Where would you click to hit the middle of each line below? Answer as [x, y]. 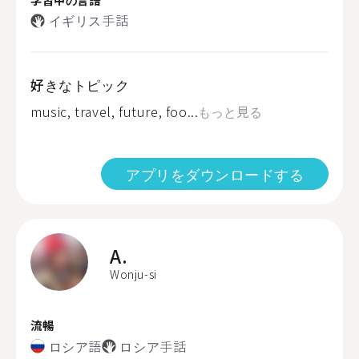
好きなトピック [80, 85]
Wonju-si [133, 274]
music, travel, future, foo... [115, 111]
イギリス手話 [89, 20]
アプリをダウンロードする [215, 174]
